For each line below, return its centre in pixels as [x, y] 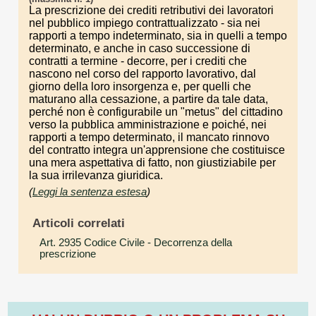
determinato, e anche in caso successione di [140, 48]
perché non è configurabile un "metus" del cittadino [156, 112]
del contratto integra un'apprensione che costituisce [157, 150]
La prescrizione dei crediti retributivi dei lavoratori [151, 10]
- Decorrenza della [188, 242]
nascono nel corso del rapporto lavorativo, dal [142, 74]
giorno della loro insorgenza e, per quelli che [140, 86]
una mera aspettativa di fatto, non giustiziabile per [152, 163]
